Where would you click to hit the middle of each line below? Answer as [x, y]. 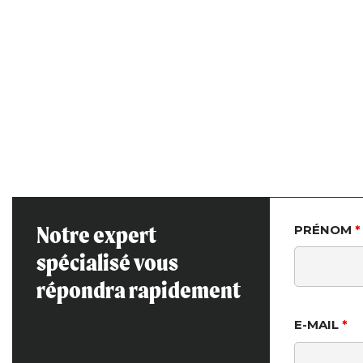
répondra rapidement [139, 289]
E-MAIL [318, 324]
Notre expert [96, 234]
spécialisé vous [107, 262]
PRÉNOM [324, 229]
